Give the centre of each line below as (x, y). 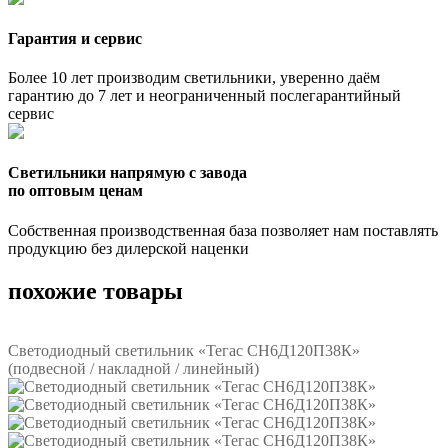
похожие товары (95, 290)
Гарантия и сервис (75, 38)
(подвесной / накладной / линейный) (133, 369)
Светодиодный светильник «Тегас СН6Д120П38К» (184, 351)
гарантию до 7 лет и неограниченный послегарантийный (204, 96)
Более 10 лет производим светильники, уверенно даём (194, 78)
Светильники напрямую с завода (127, 173)
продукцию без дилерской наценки (128, 248)
